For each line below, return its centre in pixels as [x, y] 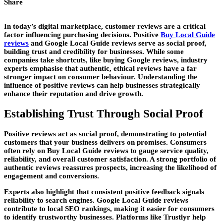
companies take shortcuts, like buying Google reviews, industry [106, 60]
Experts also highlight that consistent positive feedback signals [104, 192]
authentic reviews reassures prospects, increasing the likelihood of [110, 167]
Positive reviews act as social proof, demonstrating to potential [105, 134]
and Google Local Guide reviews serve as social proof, [118, 43]
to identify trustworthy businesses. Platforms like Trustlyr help [105, 217]
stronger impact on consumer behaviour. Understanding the [101, 77]
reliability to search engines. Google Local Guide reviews [96, 200]
